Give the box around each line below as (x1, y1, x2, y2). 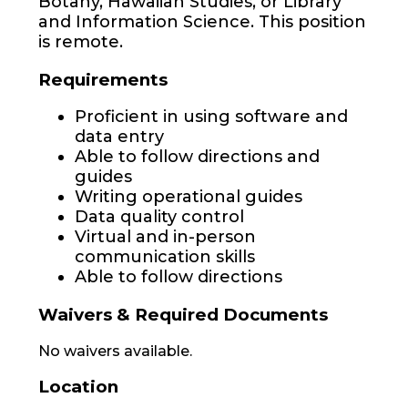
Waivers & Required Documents (37, 303, 328, 325)
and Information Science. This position (37, 11, 366, 32)
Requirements (37, 68, 168, 90)
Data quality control (74, 207, 244, 228)
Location (37, 376, 118, 398)
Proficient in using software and (74, 107, 348, 127)
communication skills (74, 247, 255, 268)
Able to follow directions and (74, 147, 320, 168)
